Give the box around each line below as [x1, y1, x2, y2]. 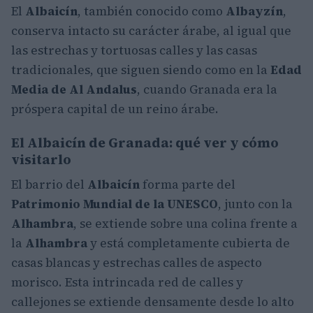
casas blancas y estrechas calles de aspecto [11, 254, 262, 272]
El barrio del [11, 176, 87, 194]
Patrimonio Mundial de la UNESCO [11, 196, 218, 213]
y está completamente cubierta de [87, 235, 290, 252]
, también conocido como [78, 3, 226, 20]
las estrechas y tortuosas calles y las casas [11, 42, 257, 59]
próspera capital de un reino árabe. [11, 101, 219, 118]
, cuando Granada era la [137, 81, 277, 99]
